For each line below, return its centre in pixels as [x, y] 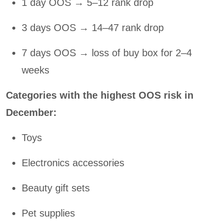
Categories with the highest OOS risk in [100, 95]
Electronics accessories [73, 163]
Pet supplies [48, 213]
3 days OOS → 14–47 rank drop [93, 28]
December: [31, 113]
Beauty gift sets [56, 188]
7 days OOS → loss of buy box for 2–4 [107, 53]
